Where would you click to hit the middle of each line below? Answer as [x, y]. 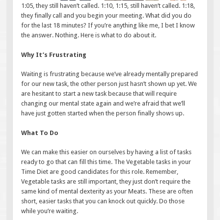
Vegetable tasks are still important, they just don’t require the [106, 182]
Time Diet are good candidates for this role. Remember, [100, 172]
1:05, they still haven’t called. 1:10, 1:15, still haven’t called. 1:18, [108, 6]
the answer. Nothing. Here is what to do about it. [89, 35]
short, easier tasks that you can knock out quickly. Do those [103, 201]
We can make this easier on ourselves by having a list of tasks [107, 152]
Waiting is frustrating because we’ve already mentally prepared [110, 74]
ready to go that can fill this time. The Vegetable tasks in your [106, 162]
